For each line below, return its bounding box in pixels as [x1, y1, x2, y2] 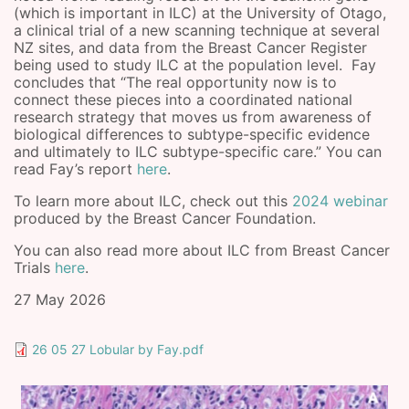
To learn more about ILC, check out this [14, 192, 292, 210]
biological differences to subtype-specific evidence [14, 125, 370, 143]
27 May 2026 [14, 290, 106, 309]
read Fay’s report [14, 160, 137, 178]
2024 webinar [292, 192, 388, 210]
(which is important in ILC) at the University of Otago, [14, 4, 386, 22]
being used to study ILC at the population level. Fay [14, 56, 376, 74]
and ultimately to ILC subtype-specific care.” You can [14, 142, 382, 161]
